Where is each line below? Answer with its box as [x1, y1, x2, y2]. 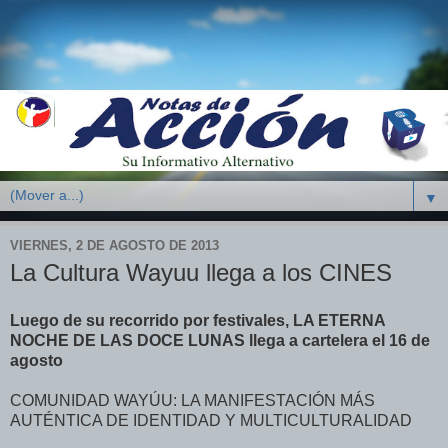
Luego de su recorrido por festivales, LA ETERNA [10, 312, 385, 330]
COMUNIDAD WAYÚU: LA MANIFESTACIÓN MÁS [10, 392, 375, 410]
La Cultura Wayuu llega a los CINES [10, 259, 392, 287]
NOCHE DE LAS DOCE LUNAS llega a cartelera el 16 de [10, 332, 430, 350]
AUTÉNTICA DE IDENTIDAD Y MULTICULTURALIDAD [10, 412, 412, 430]
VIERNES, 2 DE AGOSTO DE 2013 [10, 237, 219, 253]
